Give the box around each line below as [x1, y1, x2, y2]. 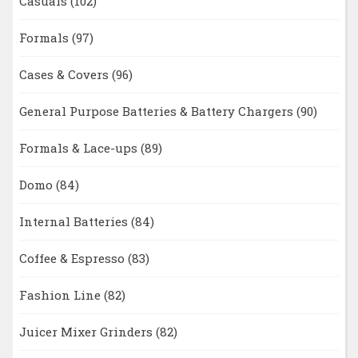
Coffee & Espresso [18, 250, 128, 267]
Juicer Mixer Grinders [18, 324, 156, 340]
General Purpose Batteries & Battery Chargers [18, 103, 296, 120]
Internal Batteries [18, 213, 131, 230]
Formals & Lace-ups [18, 140, 141, 157]
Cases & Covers [18, 66, 112, 83]
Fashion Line [18, 287, 104, 304]
